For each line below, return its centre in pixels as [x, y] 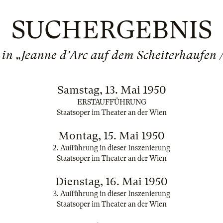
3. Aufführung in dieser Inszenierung [111, 194]
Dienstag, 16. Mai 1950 [111, 181]
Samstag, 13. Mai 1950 [111, 90]
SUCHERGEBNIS [111, 30]
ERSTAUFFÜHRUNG [111, 102]
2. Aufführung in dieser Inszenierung [111, 148]
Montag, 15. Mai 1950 [111, 136]
